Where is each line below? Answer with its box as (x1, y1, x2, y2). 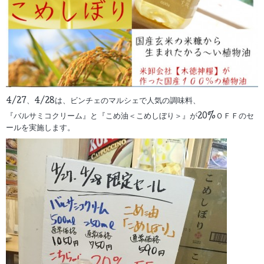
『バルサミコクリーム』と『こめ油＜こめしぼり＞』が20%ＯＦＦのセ (6, 113, 254, 121)
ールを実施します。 (6, 124, 75, 133)
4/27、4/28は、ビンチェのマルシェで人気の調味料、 (6, 97, 200, 105)
